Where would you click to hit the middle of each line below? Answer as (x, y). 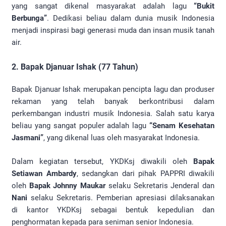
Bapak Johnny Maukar (67, 185)
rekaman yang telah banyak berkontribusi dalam (113, 102)
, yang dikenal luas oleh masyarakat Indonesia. (122, 138)
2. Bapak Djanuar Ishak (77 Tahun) (75, 67)
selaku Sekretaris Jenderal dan (160, 185)
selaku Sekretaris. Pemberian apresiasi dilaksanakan (121, 197)
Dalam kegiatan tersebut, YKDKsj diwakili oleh (102, 161)
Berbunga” (29, 18)
